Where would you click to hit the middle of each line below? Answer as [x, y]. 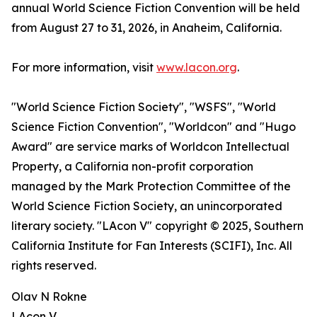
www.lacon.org [197, 68]
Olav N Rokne [49, 297]
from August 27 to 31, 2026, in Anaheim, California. [146, 28]
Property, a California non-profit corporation [132, 167]
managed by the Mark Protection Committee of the [151, 186]
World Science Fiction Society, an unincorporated [147, 206]
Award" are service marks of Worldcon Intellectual [150, 147]
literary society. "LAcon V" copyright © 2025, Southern [157, 226]
